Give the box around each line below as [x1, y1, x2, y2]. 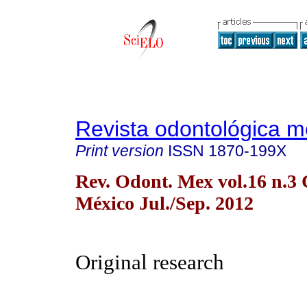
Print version [75, 142, 164, 160]
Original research [75, 250, 224, 275]
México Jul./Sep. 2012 [75, 192, 254, 214]
